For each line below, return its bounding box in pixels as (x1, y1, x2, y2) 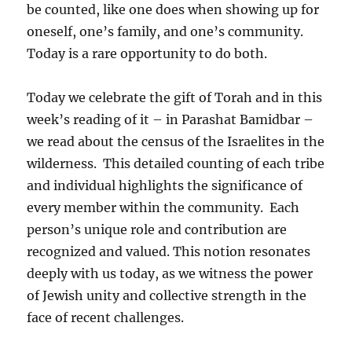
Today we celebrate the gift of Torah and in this (27, 90, 323, 106)
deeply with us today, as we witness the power (27, 266, 313, 282)
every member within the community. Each (27, 200, 300, 216)
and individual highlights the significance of (27, 178, 303, 194)
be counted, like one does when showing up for (27, 2, 320, 18)
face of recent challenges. (27, 310, 185, 326)
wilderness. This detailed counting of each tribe (27, 156, 325, 172)
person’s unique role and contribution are (27, 222, 288, 238)
